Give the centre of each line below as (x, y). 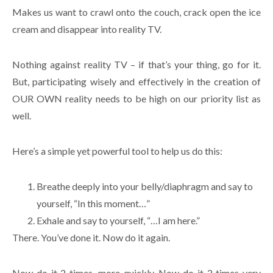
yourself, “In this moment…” (93, 203)
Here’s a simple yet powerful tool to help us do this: (117, 151)
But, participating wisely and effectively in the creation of (136, 81)
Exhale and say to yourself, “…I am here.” (118, 220)
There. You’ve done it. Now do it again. (91, 237)
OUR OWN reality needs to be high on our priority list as (136, 98)
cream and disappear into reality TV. (87, 29)
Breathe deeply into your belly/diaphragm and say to (145, 186)
